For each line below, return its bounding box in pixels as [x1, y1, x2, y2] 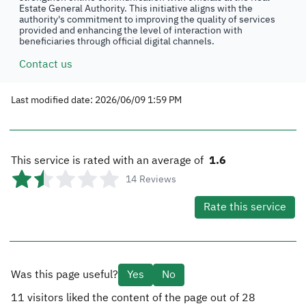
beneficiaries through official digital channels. [19, 34, 214, 48]
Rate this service [204, 199, 286, 215]
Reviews [139, 172, 176, 186]
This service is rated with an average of [11, 152, 206, 169]
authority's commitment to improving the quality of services [19, 12, 275, 27]
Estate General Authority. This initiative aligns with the [19, 1, 253, 16]
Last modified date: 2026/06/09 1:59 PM [11, 93, 182, 107]
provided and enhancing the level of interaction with [19, 23, 242, 38]
